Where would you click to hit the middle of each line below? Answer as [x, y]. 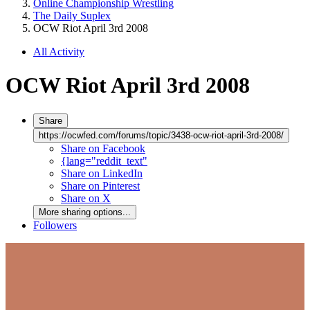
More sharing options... [85, 212]
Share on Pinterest [100, 185]
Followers [55, 225]
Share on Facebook [103, 148]
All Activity [59, 51]
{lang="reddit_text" [104, 161]
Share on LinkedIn [102, 173]
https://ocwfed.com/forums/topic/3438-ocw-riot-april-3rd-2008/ [161, 135]
